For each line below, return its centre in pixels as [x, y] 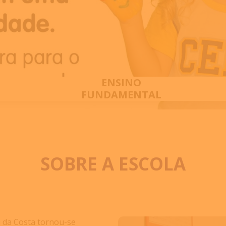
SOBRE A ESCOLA [113, 164]
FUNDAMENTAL [121, 95]
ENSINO [121, 83]
